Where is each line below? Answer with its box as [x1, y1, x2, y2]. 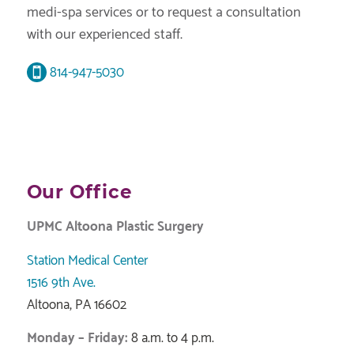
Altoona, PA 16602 [26, 293, 126, 316]
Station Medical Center [26, 249, 149, 272]
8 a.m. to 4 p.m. [127, 327, 214, 350]
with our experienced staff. [26, 22, 183, 47]
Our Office [26, 180, 133, 203]
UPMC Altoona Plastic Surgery [26, 216, 204, 239]
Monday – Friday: [26, 327, 128, 350]
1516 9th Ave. [26, 271, 96, 294]
